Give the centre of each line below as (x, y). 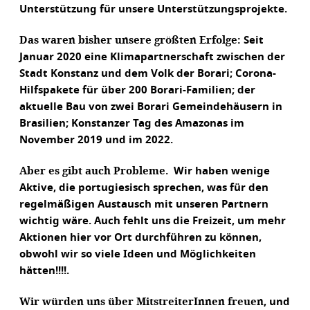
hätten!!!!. (46, 271)
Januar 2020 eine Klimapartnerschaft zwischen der (152, 57)
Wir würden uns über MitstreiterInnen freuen (142, 301)
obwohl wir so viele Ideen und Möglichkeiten (138, 254)
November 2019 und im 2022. (96, 140)
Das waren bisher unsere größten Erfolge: (131, 40)
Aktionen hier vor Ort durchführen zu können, (140, 238)
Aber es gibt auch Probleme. (95, 171)
